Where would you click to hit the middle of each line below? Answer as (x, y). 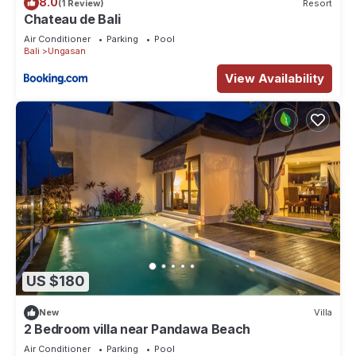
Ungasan (67, 51)
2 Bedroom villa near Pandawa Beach (137, 329)
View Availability (275, 79)
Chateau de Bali (72, 19)
